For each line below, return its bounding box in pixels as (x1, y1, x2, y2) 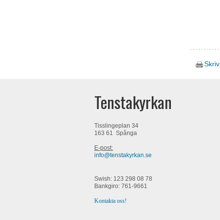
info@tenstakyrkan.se (94, 152, 152, 159)
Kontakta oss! (94, 197, 127, 205)
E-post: (94, 144, 113, 152)
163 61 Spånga (94, 130, 137, 137)
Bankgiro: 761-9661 (94, 183, 147, 190)
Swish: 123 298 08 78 (94, 175, 152, 183)
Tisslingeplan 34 (94, 122, 138, 130)
